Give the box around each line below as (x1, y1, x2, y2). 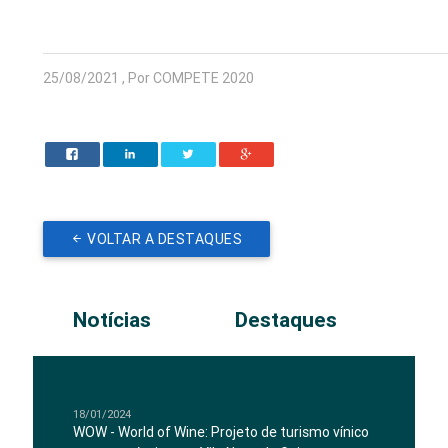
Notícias (73, 307, 152, 334)
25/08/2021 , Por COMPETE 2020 (43, 69, 255, 88)
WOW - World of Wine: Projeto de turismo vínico (73, 423, 370, 442)
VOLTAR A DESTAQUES (87, 230, 243, 249)
